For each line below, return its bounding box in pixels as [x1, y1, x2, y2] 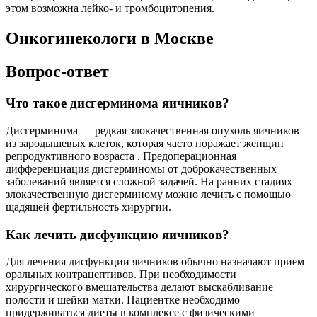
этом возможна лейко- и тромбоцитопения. [6, 2, 214, 15]
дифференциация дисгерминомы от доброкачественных [6, 162, 277, 175]
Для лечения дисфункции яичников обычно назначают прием [6, 255, 304, 268]
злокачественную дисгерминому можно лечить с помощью [6, 188, 291, 200]
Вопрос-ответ [6, 62, 109, 81]
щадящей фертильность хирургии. [6, 200, 171, 213]
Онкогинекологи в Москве [6, 29, 214, 48]
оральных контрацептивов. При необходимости [6, 268, 236, 281]
